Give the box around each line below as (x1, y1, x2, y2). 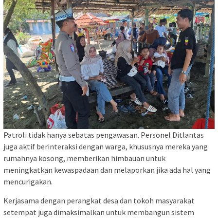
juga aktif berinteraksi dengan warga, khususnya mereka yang (3, 141, 208, 151)
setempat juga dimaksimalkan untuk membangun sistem (3, 207, 194, 217)
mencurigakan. (3, 176, 53, 186)
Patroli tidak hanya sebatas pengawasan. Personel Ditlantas (3, 129, 204, 140)
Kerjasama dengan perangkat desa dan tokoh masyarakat (3, 195, 195, 205)
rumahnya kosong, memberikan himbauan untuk (3, 153, 165, 163)
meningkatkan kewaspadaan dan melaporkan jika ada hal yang (3, 164, 211, 175)
